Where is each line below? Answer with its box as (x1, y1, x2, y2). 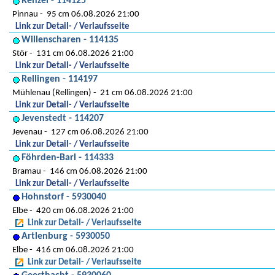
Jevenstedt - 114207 (21, 114, 104, 123)
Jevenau (12, 128, 42, 137)
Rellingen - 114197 (21, 74, 98, 84)
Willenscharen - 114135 (21, 35, 118, 45)
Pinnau (12, 10, 38, 19)
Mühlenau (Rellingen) (12, 88, 91, 98)
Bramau (12, 167, 41, 176)
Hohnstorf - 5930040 (21, 192, 106, 202)
